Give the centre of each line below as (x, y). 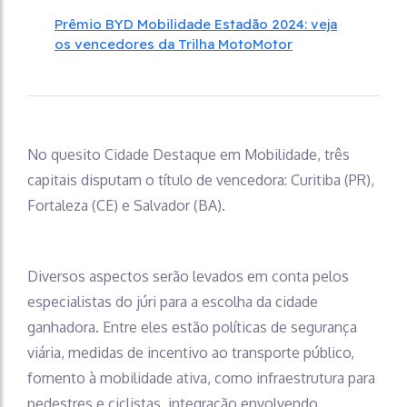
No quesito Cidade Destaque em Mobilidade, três (189, 155)
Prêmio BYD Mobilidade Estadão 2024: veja (196, 25)
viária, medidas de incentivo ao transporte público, (191, 353)
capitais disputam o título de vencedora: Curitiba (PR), (201, 180)
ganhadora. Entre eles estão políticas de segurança (192, 328)
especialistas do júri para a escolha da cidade (173, 302)
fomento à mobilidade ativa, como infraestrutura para (201, 378)
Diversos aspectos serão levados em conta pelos (188, 277)
